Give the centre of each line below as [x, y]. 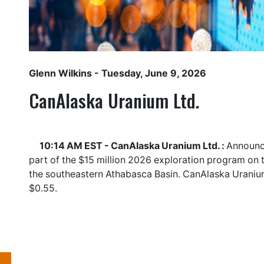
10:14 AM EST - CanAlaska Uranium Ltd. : [133, 146]
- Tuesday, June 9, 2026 [149, 73]
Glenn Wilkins [60, 73]
